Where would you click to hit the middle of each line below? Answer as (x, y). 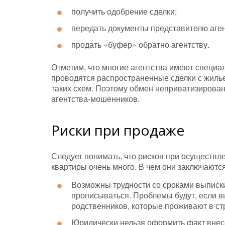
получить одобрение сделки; (124, 12)
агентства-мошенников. (95, 99)
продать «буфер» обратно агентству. (140, 45)
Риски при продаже (118, 130)
